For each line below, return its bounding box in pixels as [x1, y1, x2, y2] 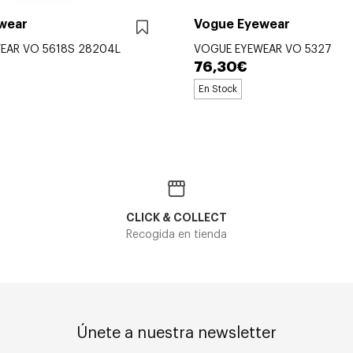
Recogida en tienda [125, 229, 227, 240]
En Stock [199, 84, 237, 94]
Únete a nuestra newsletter [76, 325, 277, 341]
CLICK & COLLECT [125, 211, 227, 223]
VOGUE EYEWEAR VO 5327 [194, 43, 332, 55]
